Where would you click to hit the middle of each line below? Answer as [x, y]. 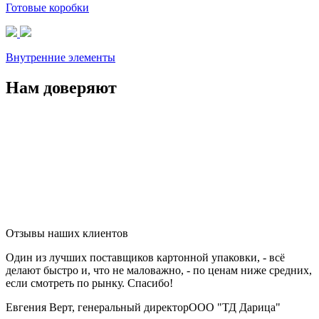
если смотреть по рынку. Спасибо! [89, 283]
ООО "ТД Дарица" [235, 307]
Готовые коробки [47, 8]
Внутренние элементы [61, 58]
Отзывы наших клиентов [67, 233]
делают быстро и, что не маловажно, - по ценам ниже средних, [159, 270]
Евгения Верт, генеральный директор [97, 307]
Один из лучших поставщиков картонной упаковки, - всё [145, 257]
